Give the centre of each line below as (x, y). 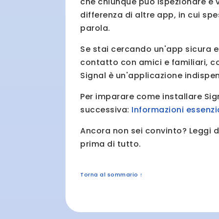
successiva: (106, 110)
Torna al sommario (110, 175)
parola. (95, 28)
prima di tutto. (111, 144)
